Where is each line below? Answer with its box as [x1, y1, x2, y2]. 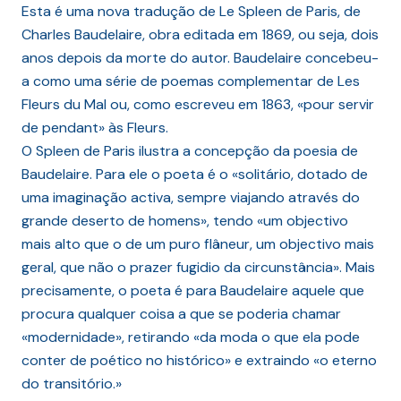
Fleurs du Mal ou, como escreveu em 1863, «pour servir [21, 95, 374, 115]
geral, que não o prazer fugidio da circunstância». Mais [21, 258, 375, 277]
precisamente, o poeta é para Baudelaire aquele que [21, 281, 364, 301]
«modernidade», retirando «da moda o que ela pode [21, 328, 360, 347]
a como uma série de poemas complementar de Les [21, 72, 360, 91]
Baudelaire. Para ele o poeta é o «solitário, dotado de [21, 165, 368, 184]
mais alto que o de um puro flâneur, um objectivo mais [21, 235, 374, 254]
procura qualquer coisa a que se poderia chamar [21, 304, 341, 324]
